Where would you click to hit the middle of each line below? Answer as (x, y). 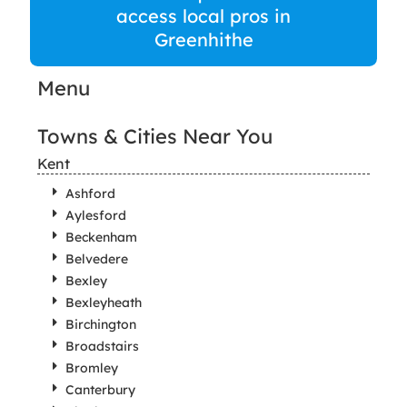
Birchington (100, 324)
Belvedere (96, 259)
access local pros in (203, 16)
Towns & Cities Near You (154, 136)
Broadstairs (102, 346)
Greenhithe (203, 40)
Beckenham (101, 237)
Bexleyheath (103, 303)
